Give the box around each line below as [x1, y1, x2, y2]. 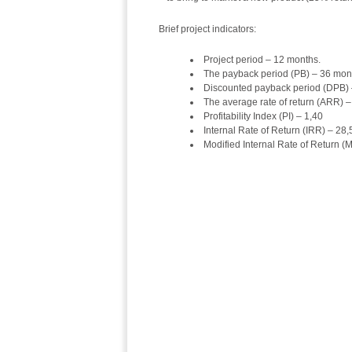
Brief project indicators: [159, 24, 256, 35]
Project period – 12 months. [203, 54, 321, 65]
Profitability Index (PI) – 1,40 [203, 111, 323, 122]
